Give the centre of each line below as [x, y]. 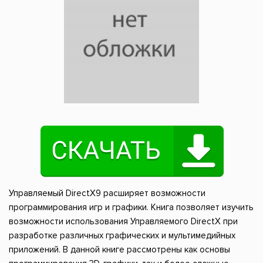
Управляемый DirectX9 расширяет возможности [107, 193]
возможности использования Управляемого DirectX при [123, 222]
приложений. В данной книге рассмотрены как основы [119, 250]
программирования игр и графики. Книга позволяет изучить [131, 208]
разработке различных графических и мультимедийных [122, 236]
